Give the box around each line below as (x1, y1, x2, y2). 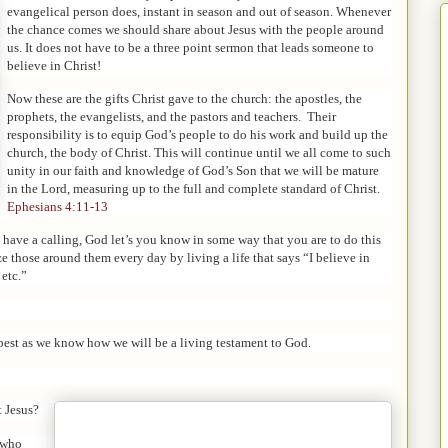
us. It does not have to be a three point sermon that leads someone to (7, 39, 374, 55)
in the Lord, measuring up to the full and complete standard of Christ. (7, 180, 380, 196)
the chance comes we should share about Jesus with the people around (7, 21, 384, 37)
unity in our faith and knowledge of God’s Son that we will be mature (7, 162, 379, 178)
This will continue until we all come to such (151, 144, 391, 160)
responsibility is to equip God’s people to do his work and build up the (7, 126, 388, 142)
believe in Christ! (7, 57, 101, 73)
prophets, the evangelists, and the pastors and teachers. (7, 108, 301, 124)
